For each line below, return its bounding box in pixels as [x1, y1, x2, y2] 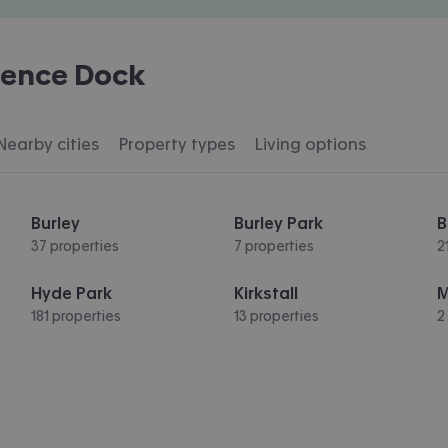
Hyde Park [30, 284, 112, 301]
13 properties [233, 308, 319, 323]
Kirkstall [233, 284, 298, 301]
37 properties [30, 238, 119, 253]
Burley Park [233, 214, 323, 231]
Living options [255, 135, 366, 152]
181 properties [30, 308, 121, 323]
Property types [119, 135, 235, 152]
